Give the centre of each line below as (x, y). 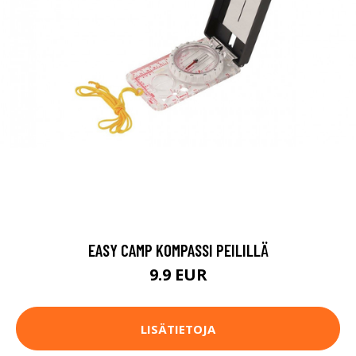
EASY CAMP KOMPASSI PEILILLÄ (178, 250)
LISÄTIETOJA (178, 329)
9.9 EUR (178, 275)
